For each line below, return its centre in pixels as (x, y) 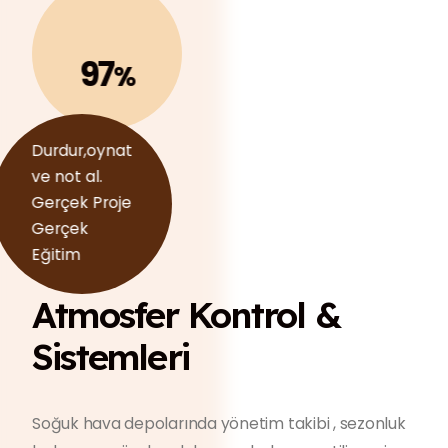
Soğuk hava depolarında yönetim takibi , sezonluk (219, 423)
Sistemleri (111, 356)
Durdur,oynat (82, 150)
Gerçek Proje (81, 202)
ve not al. (67, 176)
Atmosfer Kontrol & (186, 314)
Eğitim (56, 254)
